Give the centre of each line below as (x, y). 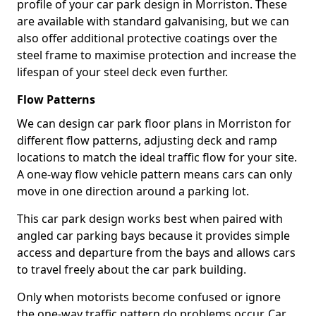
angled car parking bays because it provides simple (153, 236)
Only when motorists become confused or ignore (149, 297)
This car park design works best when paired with (150, 219)
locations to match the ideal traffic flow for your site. (157, 157)
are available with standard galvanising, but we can (153, 21)
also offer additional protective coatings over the (147, 38)
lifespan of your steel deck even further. (122, 72)
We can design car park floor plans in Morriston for (154, 123)
